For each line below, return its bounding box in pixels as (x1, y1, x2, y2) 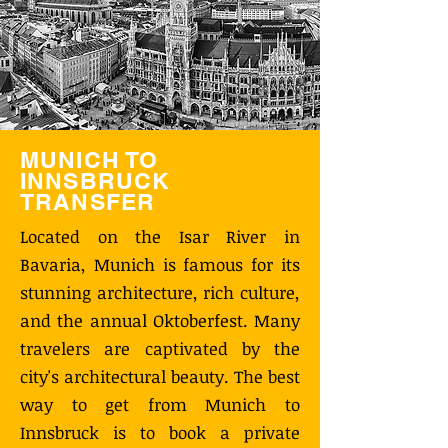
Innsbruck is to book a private (20, 421, 300, 444)
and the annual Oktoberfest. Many (20, 309, 300, 332)
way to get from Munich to (20, 393, 300, 416)
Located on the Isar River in (20, 225, 300, 248)
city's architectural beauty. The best (20, 365, 300, 388)
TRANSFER (20, 188, 156, 215)
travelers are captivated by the (20, 337, 300, 360)
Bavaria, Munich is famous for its (20, 253, 300, 276)
